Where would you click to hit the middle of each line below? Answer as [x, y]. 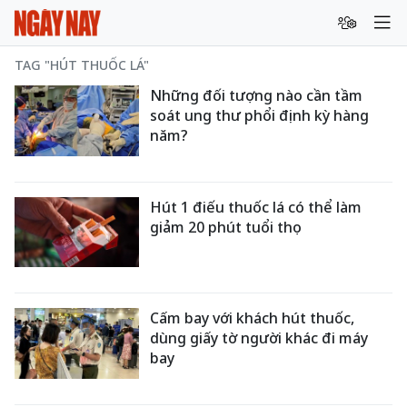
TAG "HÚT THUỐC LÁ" [82, 65]
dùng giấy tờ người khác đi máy [259, 338]
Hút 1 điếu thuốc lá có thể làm [256, 207]
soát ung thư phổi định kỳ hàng [260, 115]
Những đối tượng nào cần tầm [257, 95]
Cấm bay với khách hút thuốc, [253, 318]
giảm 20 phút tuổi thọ [226, 227]
